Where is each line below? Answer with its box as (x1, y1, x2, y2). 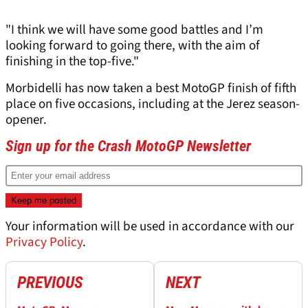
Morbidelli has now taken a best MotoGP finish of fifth (5, 79, 296, 98)
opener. (5, 111, 47, 130)
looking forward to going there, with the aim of (5, 36, 260, 56)
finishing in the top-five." (5, 52, 139, 71)
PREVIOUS (17, 273, 83, 293)
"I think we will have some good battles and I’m (5, 21, 263, 40)
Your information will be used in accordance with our (5, 217, 294, 236)
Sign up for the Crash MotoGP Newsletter (5, 137, 251, 155)
